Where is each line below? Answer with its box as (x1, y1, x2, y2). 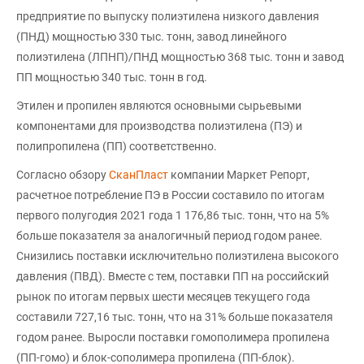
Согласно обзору (16, 167, 109, 181)
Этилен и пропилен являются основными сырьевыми (16, 98, 301, 112)
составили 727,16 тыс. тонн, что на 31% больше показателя (16, 310, 333, 323)
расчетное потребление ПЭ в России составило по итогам (16, 188, 324, 201)
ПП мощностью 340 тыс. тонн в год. (16, 70, 207, 84)
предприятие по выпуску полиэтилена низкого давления (16, 9, 319, 23)
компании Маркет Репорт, (168, 167, 310, 181)
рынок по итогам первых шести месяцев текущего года (16, 289, 310, 303)
